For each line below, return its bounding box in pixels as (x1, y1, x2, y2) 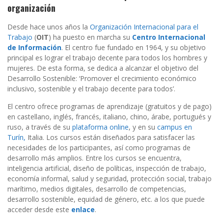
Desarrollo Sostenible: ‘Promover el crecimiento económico (7, 74, 196, 83)
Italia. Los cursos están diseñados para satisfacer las (26, 133, 195, 142)
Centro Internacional (132, 32, 205, 42)
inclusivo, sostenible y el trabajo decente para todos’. (7, 84, 175, 94)
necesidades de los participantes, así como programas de (7, 143, 191, 153)
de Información (7, 43, 61, 53)
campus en (157, 122, 192, 132)
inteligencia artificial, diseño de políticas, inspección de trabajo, (7, 164, 206, 173)
